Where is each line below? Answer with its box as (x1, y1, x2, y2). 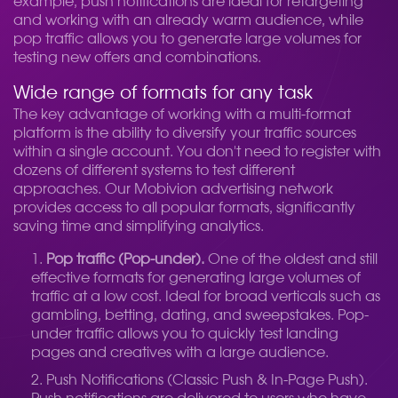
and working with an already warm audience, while (13, 13, 363, 28)
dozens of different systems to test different (13, 163, 295, 178)
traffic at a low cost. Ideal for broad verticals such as (31, 290, 380, 304)
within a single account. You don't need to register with (13, 145, 381, 159)
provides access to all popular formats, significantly (13, 201, 355, 215)
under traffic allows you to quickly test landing (31, 327, 338, 341)
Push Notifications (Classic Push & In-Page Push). (46, 373, 368, 387)
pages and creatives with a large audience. (31, 346, 329, 360)
